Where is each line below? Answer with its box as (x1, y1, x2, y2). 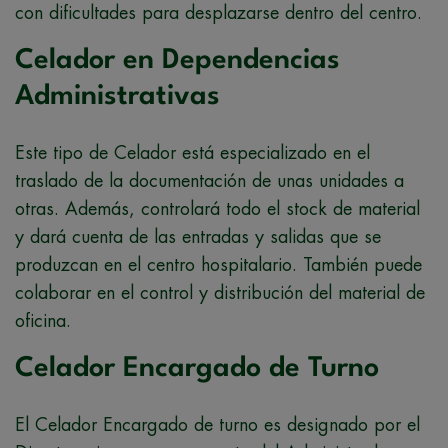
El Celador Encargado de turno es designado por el (15, 415, 420, 434)
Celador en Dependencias (15, 46, 340, 75)
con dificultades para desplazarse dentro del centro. (15, 3, 422, 22)
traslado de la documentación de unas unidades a (15, 171, 404, 190)
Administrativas (15, 82, 220, 111)
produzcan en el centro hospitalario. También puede (15, 255, 422, 274)
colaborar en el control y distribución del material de (15, 283, 425, 302)
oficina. (15, 311, 71, 330)
